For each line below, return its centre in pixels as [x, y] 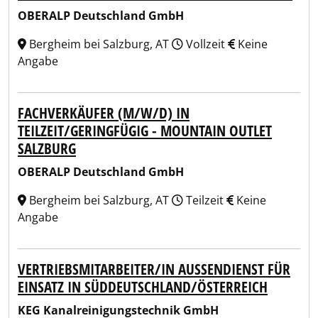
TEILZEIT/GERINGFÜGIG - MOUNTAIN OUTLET [145, 131]
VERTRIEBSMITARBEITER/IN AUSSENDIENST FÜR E [154, 269]
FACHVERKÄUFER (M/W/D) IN [104, 113]
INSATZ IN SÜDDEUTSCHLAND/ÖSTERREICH [138, 287]
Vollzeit [205, 44]
